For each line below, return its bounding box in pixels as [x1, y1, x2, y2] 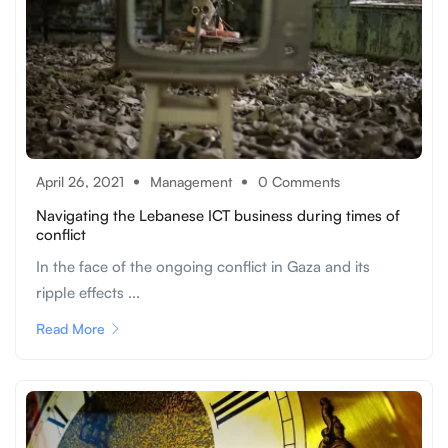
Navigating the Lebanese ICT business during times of [36, 206, 400, 226]
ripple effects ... [36, 283, 140, 303]
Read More [36, 320, 105, 338]
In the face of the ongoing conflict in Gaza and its [36, 257, 370, 277]
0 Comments [258, 173, 340, 191]
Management [150, 173, 232, 191]
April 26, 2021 [36, 173, 124, 191]
